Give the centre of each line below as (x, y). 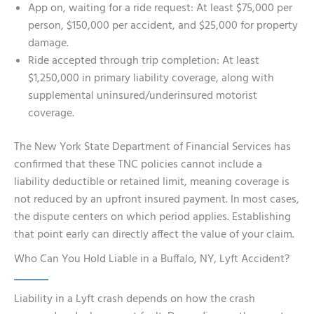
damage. (48, 43)
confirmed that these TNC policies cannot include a (138, 165)
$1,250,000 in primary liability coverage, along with (151, 78)
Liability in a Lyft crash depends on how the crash (135, 300)
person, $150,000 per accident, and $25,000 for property (163, 26)
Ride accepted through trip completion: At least (144, 61)
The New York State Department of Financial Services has (152, 148)
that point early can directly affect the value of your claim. (154, 235)
